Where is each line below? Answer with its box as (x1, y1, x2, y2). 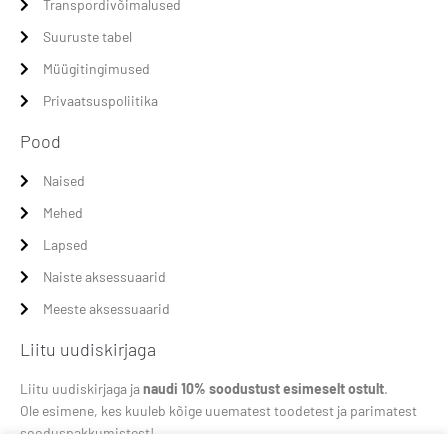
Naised (42, 171, 85, 189)
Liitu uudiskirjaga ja (20, 379, 143, 397)
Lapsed (42, 235, 88, 253)
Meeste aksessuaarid (42, 299, 170, 317)
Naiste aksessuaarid (42, 267, 166, 285)
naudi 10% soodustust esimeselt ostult (143, 379, 384, 397)
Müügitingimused (42, 59, 150, 77)
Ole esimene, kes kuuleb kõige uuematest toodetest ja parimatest (20, 401, 417, 419)
